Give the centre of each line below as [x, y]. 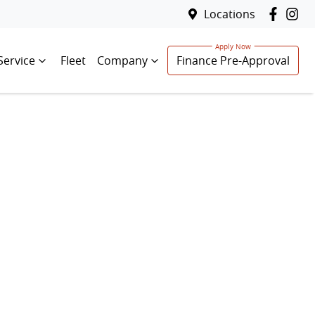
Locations [229, 14]
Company [122, 60]
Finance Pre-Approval [233, 60]
